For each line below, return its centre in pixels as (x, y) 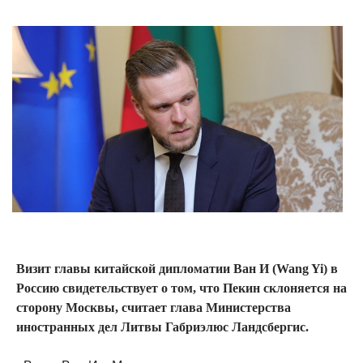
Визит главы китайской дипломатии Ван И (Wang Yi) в (177, 268)
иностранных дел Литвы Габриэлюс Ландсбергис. (162, 327)
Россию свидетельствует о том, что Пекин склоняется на (181, 288)
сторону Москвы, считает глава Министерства (154, 307)
